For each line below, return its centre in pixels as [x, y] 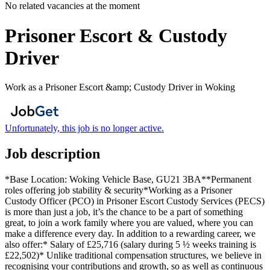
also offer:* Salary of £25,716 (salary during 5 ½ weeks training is [130, 245]
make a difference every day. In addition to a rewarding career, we [130, 234]
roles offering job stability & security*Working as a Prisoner [118, 190]
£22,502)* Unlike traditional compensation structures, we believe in [133, 256]
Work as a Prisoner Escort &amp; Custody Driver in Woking [120, 87]
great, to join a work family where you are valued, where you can [129, 223]
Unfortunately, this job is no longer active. [84, 128]
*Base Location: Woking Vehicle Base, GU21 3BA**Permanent [128, 180]
